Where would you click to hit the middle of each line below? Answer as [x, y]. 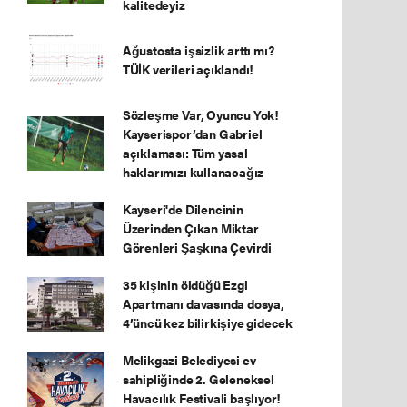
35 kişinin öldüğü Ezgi [185, 284]
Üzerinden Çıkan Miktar [190, 228]
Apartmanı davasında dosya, [203, 303]
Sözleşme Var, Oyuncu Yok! [201, 114]
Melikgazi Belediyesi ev [189, 360]
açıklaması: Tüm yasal [185, 153]
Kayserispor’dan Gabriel [192, 134]
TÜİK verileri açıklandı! [188, 69]
